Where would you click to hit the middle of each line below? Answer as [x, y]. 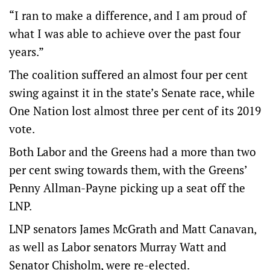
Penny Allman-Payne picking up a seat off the [127, 188]
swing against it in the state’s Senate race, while [132, 93]
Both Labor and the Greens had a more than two [133, 152]
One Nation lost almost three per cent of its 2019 [135, 111]
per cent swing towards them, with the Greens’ [128, 170]
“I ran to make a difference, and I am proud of [128, 15]
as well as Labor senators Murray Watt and [118, 247]
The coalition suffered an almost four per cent [128, 74]
